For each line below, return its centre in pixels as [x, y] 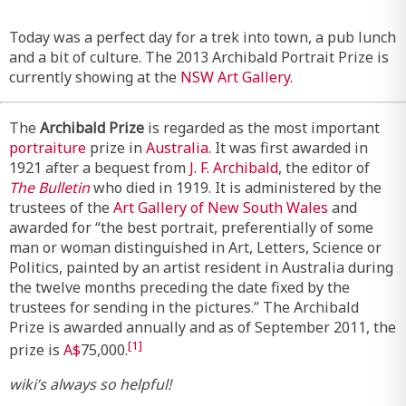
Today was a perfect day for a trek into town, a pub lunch [203, 37]
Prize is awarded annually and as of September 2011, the [203, 327]
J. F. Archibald [234, 168]
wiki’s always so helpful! [90, 385]
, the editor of [324, 168]
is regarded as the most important [262, 128]
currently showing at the [95, 77]
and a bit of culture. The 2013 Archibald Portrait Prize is [199, 57]
